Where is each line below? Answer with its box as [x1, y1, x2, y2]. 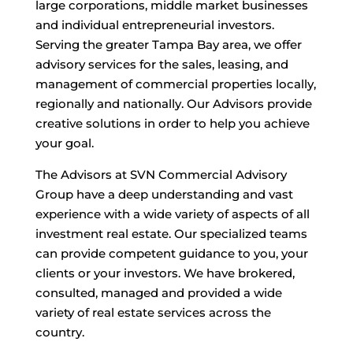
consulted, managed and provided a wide [35, 285, 282, 300]
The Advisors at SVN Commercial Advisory [35, 167, 287, 182]
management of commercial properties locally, [35, 76, 316, 91]
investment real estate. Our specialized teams [35, 226, 307, 241]
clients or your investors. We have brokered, [35, 266, 295, 281]
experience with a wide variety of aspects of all [35, 206, 310, 221]
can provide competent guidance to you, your [35, 246, 308, 261]
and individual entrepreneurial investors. [35, 17, 274, 32]
